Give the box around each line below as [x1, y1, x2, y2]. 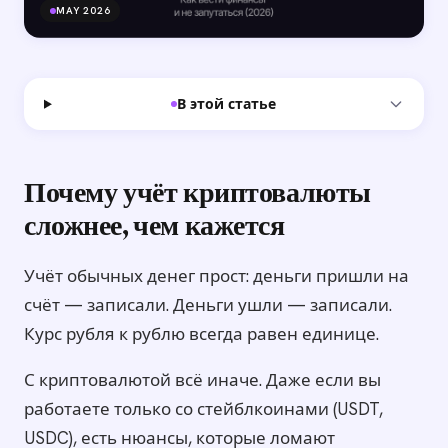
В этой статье [176, 95, 276, 114]
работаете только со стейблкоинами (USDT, [24, 398, 383, 421]
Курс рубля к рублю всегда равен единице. [24, 323, 379, 346]
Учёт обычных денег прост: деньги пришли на [24, 265, 409, 288]
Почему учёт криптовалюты [24, 181, 371, 210]
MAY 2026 [56, 4, 111, 18]
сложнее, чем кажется [24, 214, 285, 243]
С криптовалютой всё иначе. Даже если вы [24, 369, 381, 392]
